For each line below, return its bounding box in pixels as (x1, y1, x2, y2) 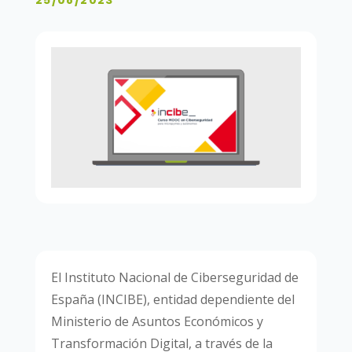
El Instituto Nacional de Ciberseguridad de (50, 269, 299, 287)
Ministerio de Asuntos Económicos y (50, 313, 263, 331)
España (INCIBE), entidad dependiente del (50, 291, 295, 309)
